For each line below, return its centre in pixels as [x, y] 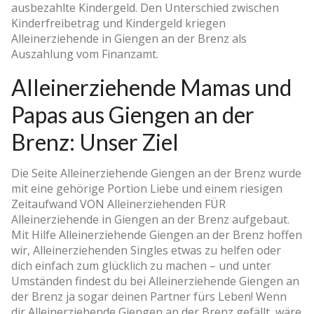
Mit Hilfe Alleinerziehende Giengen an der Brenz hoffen [157, 234]
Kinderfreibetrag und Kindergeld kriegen [118, 23]
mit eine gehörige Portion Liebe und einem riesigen [147, 188]
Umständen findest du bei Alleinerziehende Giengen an [155, 281]
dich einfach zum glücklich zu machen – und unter [141, 265]
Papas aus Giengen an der [133, 114]
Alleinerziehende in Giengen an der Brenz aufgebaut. [150, 219]
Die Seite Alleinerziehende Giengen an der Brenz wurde [156, 173]
